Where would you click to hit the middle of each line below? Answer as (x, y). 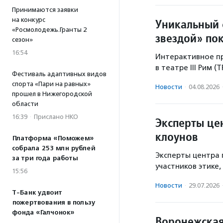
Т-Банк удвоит (37, 193)
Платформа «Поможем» (53, 138)
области (25, 104)
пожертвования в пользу (54, 203)
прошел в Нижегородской (52, 94)
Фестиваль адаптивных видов (59, 74)
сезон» (25, 40)
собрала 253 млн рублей (54, 148)
